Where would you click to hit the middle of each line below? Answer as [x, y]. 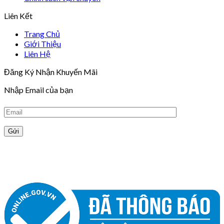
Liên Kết [18, 16]
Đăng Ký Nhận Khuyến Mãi [51, 72]
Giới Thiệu [42, 44]
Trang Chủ [42, 34]
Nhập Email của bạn [38, 90]
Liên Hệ [37, 54]
